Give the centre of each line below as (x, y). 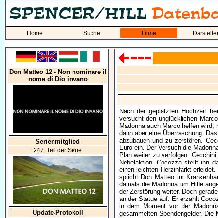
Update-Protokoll (58, 212)
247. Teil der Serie (58, 150)
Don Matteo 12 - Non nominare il (58, 72)
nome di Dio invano (58, 79)
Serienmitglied (58, 141)
